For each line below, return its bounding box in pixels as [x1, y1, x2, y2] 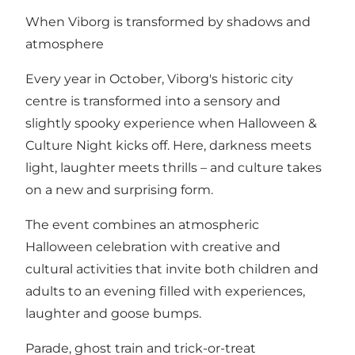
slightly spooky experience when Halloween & [25, 115, 317, 131]
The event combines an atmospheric [25, 216, 259, 232]
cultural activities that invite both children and [25, 261, 319, 277]
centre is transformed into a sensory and [25, 93, 281, 109]
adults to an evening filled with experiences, [25, 283, 305, 299]
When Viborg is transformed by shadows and [25, 13, 311, 29]
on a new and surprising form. [25, 181, 213, 197]
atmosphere [25, 36, 104, 52]
